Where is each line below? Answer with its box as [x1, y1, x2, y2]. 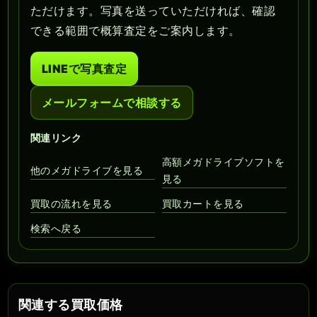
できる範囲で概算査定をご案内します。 [30, 23, 241, 38]
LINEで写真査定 [42, 62, 127, 76]
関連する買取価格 [18, 297, 123, 313]
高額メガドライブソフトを [162, 156, 285, 168]
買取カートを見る [162, 197, 244, 210]
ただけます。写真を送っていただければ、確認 [30, 4, 276, 18]
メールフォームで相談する [42, 96, 182, 110]
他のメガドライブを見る [30, 164, 144, 177]
